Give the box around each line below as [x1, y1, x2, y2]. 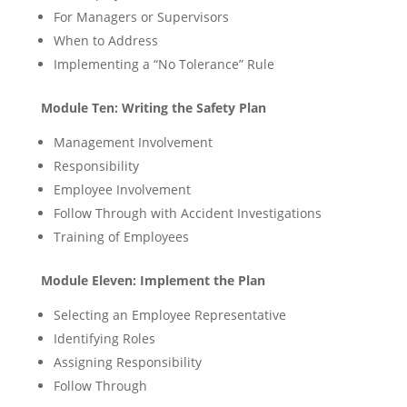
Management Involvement [53, 134, 213, 151]
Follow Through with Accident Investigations [53, 204, 322, 222]
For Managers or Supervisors [53, 8, 229, 25]
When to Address [53, 32, 158, 49]
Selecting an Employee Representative [53, 306, 286, 323]
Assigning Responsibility [53, 353, 202, 371]
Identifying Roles [53, 330, 155, 347]
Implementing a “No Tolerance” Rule [53, 55, 274, 73]
